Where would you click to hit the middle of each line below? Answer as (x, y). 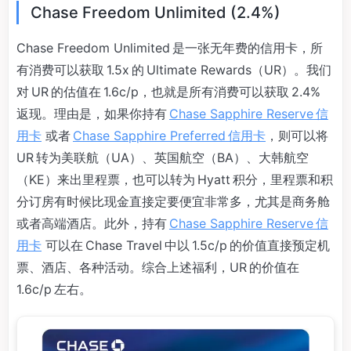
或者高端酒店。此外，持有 (93, 223)
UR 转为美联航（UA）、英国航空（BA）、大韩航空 (163, 157)
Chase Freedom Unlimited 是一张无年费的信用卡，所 (170, 48)
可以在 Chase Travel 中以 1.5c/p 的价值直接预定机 (186, 245)
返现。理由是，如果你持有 (93, 114)
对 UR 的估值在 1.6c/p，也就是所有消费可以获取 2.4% (170, 92)
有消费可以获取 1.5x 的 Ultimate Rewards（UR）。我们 (174, 70)
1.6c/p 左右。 (54, 289)
